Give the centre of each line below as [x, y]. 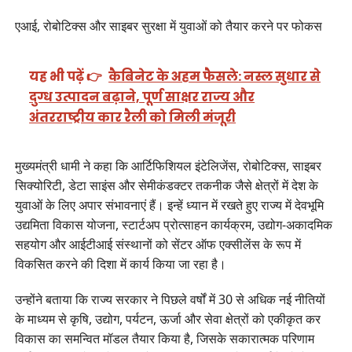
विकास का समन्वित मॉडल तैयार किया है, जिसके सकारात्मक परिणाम [164, 338]
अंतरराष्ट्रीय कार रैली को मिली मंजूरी [133, 118]
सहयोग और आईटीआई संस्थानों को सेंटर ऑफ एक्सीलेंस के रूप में [158, 244]
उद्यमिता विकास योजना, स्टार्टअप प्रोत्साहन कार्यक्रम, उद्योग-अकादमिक [173, 224]
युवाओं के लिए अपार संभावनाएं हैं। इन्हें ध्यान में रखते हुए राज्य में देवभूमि [169, 205]
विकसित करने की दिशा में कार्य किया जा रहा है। [120, 264]
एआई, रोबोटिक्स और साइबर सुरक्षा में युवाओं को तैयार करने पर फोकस [168, 26]
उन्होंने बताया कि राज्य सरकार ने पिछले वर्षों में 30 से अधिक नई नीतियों [170, 299]
